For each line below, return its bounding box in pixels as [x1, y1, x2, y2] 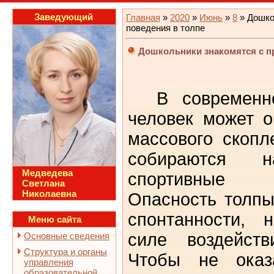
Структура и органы [24, 246, 107, 257]
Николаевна [22, 188, 76, 199]
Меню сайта [28, 214, 81, 224]
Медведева [22, 168, 73, 178]
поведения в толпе [126, 23, 205, 33]
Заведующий [34, 12, 93, 22]
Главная [126, 12, 160, 23]
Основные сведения [24, 231, 109, 241]
